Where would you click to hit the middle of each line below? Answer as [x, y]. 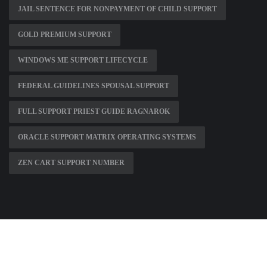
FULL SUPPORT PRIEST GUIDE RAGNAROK [94, 112]
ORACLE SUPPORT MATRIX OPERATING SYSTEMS [107, 137]
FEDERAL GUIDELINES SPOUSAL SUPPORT [94, 86]
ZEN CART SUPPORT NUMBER [71, 163]
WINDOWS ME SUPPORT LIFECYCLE [83, 60]
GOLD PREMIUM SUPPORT [65, 35]
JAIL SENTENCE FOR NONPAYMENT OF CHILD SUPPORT [117, 9]
